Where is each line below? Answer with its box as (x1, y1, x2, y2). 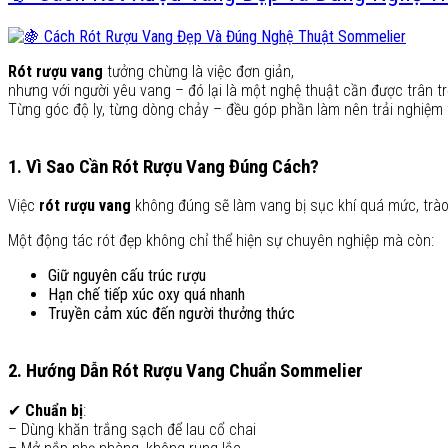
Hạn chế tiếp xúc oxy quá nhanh (48, 285, 245, 305)
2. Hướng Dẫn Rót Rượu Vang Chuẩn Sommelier (8, 359, 363, 382)
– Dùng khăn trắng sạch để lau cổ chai (8, 419, 256, 439)
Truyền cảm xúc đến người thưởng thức (48, 304, 295, 324)
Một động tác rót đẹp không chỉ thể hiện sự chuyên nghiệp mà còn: (8, 231, 434, 251)
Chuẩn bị (25, 400, 83, 420)
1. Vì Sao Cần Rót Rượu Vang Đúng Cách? (8, 155, 319, 178)
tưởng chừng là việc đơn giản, (103, 61, 294, 81)
